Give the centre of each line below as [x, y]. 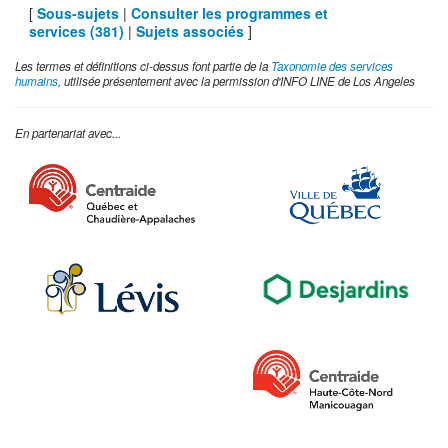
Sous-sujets [78, 12]
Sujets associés [190, 30]
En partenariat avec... [68, 132]
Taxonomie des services [332, 65]
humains [36, 80]
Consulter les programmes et [229, 12]
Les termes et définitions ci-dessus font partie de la [143, 65]
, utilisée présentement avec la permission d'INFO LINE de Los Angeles [236, 80]
